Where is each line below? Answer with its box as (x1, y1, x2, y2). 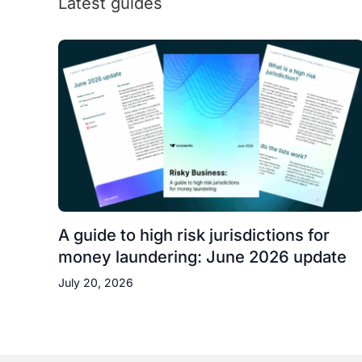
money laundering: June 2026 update (58, 246, 347, 267)
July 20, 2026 (58, 275, 133, 289)
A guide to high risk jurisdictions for (58, 225, 330, 245)
